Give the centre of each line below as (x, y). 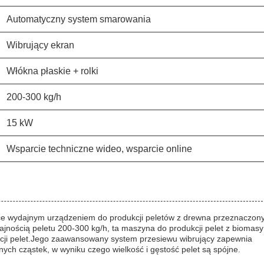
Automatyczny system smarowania (79, 19)
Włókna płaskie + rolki (52, 71)
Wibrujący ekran (40, 45)
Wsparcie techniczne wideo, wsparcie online (99, 149)
